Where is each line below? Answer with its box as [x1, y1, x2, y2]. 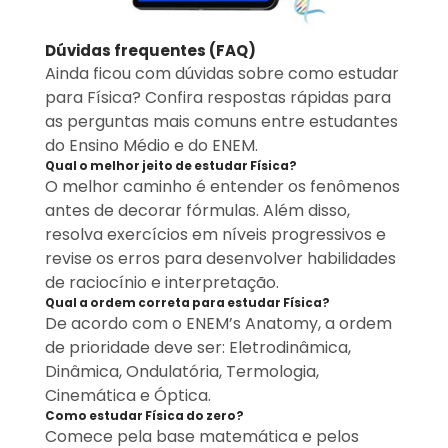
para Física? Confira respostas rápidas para [44, 86, 391, 110]
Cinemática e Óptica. [44, 384, 215, 408]
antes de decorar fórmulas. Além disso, [44, 199, 350, 223]
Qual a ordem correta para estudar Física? [44, 295, 330, 312]
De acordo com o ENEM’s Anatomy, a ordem [44, 312, 392, 336]
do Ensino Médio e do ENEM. [44, 134, 258, 158]
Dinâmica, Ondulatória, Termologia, [44, 360, 319, 384]
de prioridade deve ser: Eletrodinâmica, [44, 336, 351, 360]
